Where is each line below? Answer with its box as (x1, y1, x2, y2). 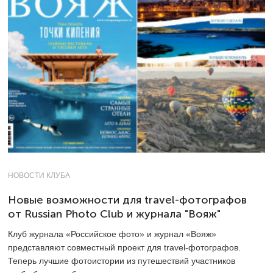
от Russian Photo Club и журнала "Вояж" (8, 207, 221, 220)
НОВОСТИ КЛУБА (8, 171, 70, 180)
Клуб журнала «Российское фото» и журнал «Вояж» (8, 229, 216, 239)
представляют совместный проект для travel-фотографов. (8, 242, 241, 252)
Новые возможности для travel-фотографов (8, 193, 247, 206)
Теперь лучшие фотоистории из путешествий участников (8, 255, 235, 266)
